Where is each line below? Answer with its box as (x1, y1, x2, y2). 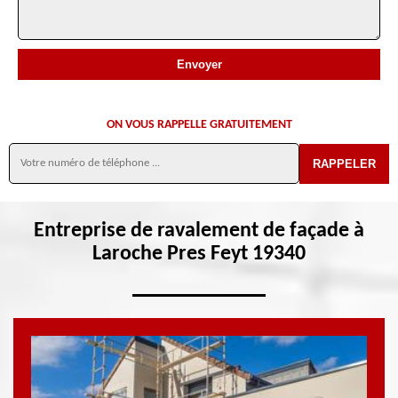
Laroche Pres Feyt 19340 (92, 243, 306, 265)
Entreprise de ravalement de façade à (34, 220, 364, 242)
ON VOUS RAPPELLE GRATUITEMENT (106, 118, 292, 131)
